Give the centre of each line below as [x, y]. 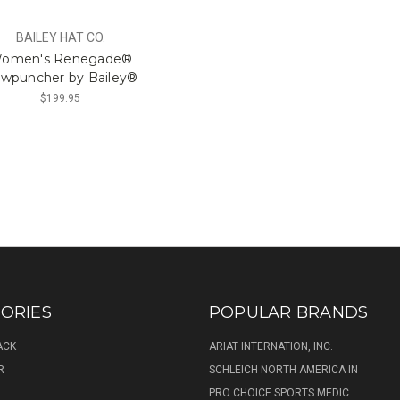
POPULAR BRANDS [288, 313]
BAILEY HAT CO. [60, 38]
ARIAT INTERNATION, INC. [271, 347]
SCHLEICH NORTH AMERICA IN [283, 370]
